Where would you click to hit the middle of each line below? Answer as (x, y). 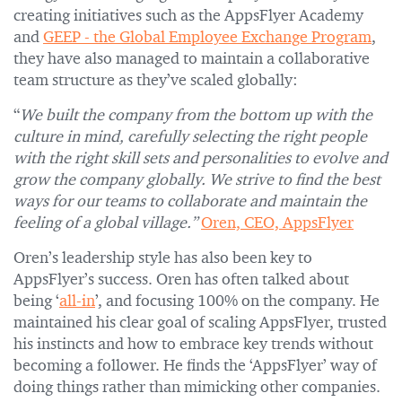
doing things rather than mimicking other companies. (197, 388)
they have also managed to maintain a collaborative (192, 59)
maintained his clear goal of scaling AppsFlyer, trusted (200, 323)
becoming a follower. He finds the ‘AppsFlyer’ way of (195, 366)
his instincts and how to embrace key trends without (193, 345)
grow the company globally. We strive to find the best (197, 180)
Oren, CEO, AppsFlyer (277, 223)
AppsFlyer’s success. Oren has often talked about (181, 280)
